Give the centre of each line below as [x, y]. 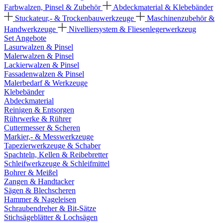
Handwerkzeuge [31, 29]
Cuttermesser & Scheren [42, 128]
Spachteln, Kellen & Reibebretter [56, 155]
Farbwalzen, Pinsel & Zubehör [53, 7]
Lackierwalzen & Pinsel [42, 65]
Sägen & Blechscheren [40, 190]
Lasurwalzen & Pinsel [39, 47]
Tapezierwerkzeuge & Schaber [52, 146]
